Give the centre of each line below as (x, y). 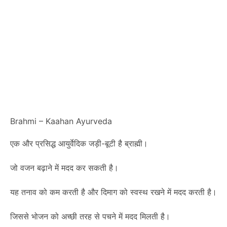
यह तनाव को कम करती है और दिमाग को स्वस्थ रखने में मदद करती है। (113, 192)
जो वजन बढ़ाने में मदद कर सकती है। (64, 168)
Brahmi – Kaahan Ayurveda (61, 121)
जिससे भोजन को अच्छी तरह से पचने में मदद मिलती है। (90, 216)
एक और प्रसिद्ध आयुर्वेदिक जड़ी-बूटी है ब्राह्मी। (79, 143)
